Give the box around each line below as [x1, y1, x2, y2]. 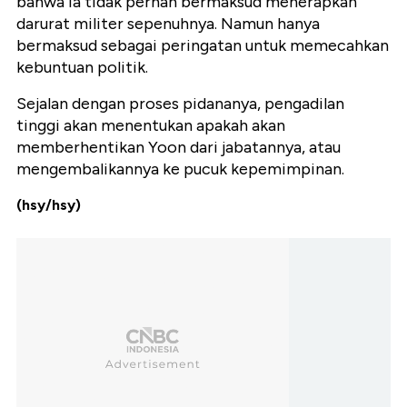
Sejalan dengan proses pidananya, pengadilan [16, 94, 344, 114]
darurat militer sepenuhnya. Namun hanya [16, 14, 320, 35]
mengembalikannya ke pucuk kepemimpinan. [16, 159, 344, 180]
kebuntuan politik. [16, 57, 148, 78]
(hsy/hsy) [16, 196, 81, 214]
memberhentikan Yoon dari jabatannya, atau [16, 137, 341, 158]
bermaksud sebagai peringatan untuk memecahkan [16, 35, 389, 56]
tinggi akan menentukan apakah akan [16, 115, 285, 136]
